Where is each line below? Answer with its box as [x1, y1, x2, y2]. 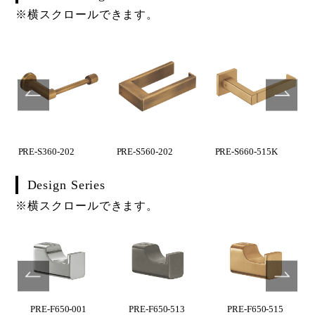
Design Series [27, 178, 106, 193]
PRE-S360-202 [18, 146, 75, 157]
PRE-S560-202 [116, 146, 173, 157]
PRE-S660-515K [214, 146, 278, 157]
